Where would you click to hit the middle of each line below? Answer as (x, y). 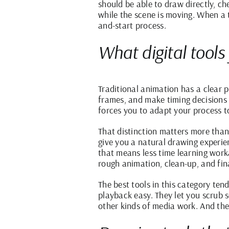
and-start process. (132, 26)
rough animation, (131, 163)
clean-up (180, 163)
